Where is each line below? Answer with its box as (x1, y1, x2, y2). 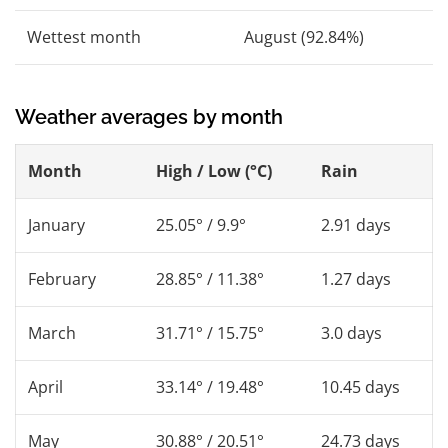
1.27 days (321, 267, 391, 290)
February (28, 267, 96, 290)
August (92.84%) (244, 25, 364, 48)
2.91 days (321, 213, 391, 236)
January (28, 213, 85, 236)
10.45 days (321, 375, 400, 398)
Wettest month (27, 25, 141, 48)
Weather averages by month (15, 104, 283, 129)
